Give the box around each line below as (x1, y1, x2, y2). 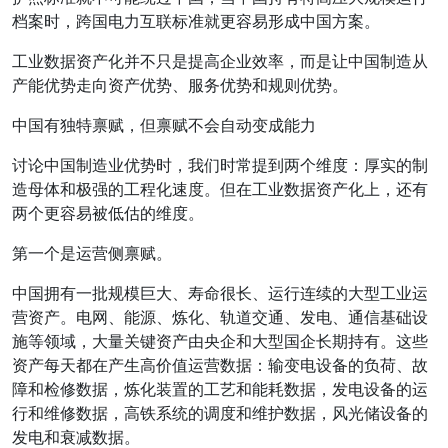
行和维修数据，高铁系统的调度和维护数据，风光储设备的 (12, 402, 428, 424)
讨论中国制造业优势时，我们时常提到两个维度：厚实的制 (12, 154, 428, 176)
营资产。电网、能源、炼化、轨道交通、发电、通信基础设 (12, 306, 428, 328)
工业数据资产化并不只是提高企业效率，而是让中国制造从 (12, 50, 428, 72)
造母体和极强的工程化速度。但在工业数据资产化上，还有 (12, 178, 428, 200)
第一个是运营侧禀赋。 (12, 242, 172, 264)
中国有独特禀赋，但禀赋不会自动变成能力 (12, 114, 316, 136)
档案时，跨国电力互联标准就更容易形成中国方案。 (12, 10, 380, 32)
